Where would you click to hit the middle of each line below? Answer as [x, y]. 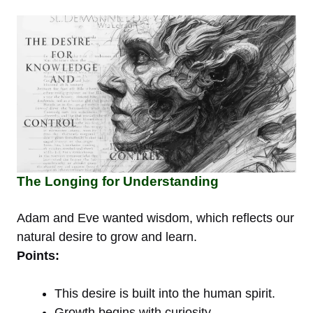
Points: [38, 255]
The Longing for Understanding [118, 181]
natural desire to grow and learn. [107, 236]
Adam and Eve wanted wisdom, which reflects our [155, 218]
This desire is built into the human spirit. [165, 293]
